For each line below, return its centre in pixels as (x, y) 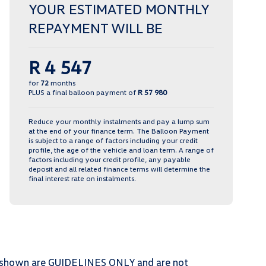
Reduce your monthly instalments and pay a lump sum (119, 121)
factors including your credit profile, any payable (110, 159)
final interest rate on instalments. (82, 178)
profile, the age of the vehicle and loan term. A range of (121, 150)
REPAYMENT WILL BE (96, 27)
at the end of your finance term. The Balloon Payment (119, 131)
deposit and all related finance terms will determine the (119, 169)
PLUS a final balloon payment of (83, 92)
